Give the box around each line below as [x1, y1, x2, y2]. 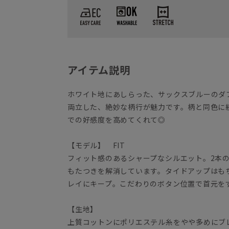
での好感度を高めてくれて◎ [67, 114, 166, 125]
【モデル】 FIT [67, 140, 125, 151]
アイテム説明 [67, 62, 130, 78]
